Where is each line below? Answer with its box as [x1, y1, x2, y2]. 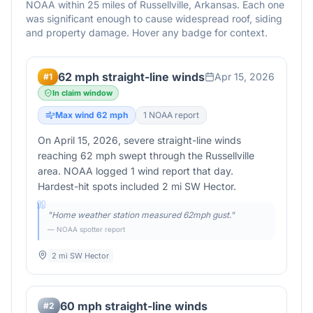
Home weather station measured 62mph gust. [52, 210, 231, 220]
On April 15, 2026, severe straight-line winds [38, 134, 241, 146]
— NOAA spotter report [48, 225, 125, 233]
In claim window [52, 88, 112, 98]
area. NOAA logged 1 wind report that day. [38, 165, 233, 177]
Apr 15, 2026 [214, 71, 275, 82]
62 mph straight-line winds [58, 70, 205, 84]
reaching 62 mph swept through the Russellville [38, 150, 254, 161]
